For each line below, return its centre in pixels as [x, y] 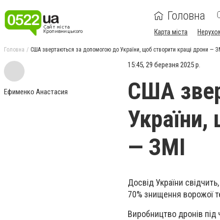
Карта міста [171, 32]
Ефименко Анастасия [36, 92]
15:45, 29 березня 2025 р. [164, 65]
